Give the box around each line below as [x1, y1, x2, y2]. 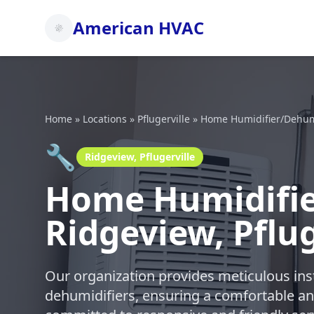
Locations [83, 112, 127, 125]
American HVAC [73, 16, 204, 39]
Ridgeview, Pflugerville [85, 150, 195, 163]
